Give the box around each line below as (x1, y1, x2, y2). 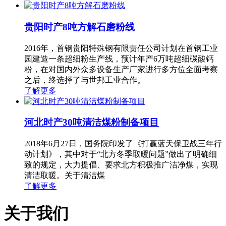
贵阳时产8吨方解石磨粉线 (24, 22, 135, 32)
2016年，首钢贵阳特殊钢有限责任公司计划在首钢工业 (24, 43, 218, 52)
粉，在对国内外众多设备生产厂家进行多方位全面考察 (24, 65, 218, 74)
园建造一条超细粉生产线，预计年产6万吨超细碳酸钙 (24, 54, 214, 63)
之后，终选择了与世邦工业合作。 (24, 75, 145, 84)
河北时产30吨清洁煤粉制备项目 (24, 117, 159, 128)
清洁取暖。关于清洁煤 (24, 171, 105, 180)
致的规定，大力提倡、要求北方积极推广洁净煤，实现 (24, 160, 218, 169)
